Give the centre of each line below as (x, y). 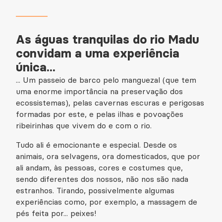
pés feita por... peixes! (58, 213)
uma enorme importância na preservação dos (99, 91)
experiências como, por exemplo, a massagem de (107, 202)
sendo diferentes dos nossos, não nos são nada (102, 179)
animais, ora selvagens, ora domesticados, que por (108, 156)
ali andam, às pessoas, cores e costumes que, (99, 167)
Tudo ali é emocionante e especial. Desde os (96, 145)
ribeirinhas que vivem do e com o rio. (86, 125)
